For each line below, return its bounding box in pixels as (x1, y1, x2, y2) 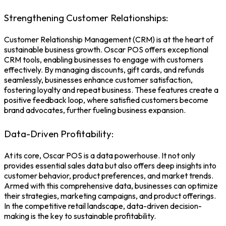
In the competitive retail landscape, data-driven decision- (4, 200, 202, 211)
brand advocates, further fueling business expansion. (4, 104, 186, 115)
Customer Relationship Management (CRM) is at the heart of (4, 34, 213, 44)
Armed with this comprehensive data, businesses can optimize (4, 180, 218, 191)
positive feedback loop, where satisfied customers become (4, 94, 208, 105)
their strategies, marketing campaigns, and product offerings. (4, 190, 216, 201)
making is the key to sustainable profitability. (4, 210, 156, 221)
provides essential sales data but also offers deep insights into (4, 160, 216, 171)
